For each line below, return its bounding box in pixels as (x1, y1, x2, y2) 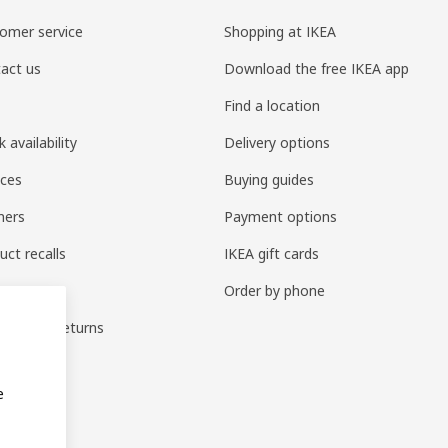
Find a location (224, 96, 321, 115)
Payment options (224, 207, 338, 226)
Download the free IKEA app (224, 59, 410, 78)
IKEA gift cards (224, 244, 320, 263)
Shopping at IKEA (224, 22, 337, 41)
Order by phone (224, 281, 326, 300)
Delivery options (224, 133, 331, 152)
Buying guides (224, 170, 315, 189)
